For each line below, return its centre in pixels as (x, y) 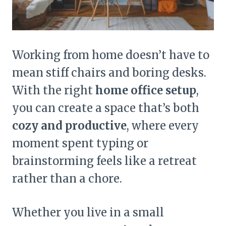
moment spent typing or (80, 144)
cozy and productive (69, 126)
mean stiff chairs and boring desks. (109, 73)
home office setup (146, 91)
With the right (54, 91)
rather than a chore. (67, 179)
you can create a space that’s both (106, 108)
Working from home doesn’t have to (111, 55)
